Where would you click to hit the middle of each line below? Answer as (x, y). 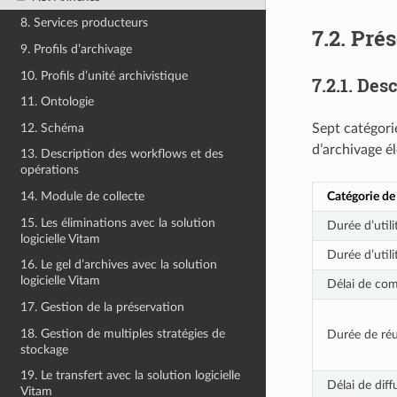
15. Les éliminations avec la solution (118, 222)
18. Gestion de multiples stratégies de (123, 333)
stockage (45, 349)
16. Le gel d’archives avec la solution (119, 265)
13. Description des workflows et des (122, 154)
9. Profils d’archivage (77, 49)
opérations (50, 170)
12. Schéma (53, 128)
